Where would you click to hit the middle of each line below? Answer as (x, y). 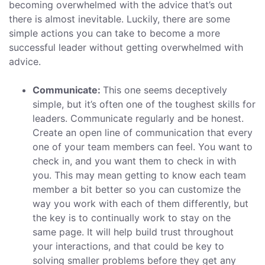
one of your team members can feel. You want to (143, 147)
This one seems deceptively (165, 90)
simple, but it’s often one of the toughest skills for (144, 104)
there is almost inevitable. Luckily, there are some (119, 19)
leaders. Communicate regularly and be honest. (138, 119)
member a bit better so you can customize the (137, 190)
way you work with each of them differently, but (140, 204)
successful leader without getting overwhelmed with (126, 48)
